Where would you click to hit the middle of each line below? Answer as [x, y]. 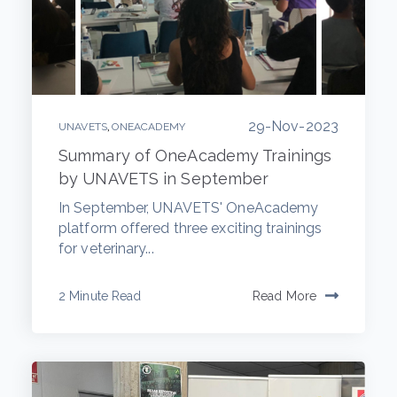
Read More [284, 296]
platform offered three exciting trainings [191, 228]
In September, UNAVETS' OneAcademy [189, 207]
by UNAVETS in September [164, 178]
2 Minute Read [100, 296]
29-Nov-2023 [293, 126]
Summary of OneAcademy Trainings [195, 155]
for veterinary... [106, 248]
